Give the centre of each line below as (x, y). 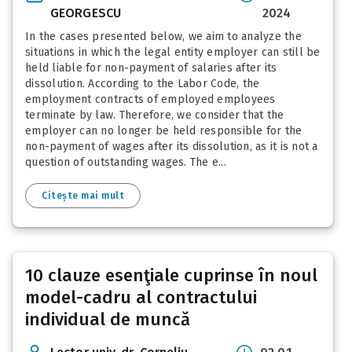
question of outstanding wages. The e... (126, 162)
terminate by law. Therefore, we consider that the (155, 115)
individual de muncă (108, 319)
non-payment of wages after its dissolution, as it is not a (172, 146)
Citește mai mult (83, 195)
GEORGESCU (86, 13)
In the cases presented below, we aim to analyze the (163, 36)
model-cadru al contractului (141, 297)
